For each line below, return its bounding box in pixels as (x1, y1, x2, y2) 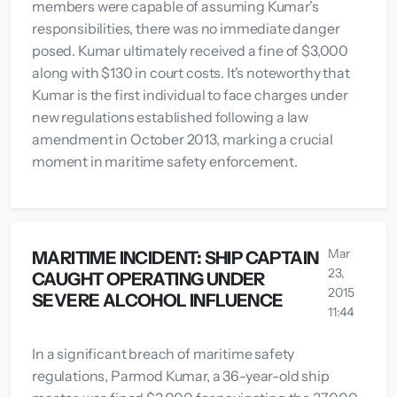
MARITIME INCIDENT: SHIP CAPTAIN (32, 246, 319, 269)
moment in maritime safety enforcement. (32, 152, 298, 170)
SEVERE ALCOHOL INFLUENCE (32, 289, 284, 311)
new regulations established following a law (32, 107, 309, 126)
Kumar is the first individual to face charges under (32, 85, 348, 104)
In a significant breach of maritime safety (32, 344, 295, 362)
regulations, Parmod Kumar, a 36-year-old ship (32, 366, 330, 385)
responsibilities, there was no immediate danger (32, 19, 340, 37)
